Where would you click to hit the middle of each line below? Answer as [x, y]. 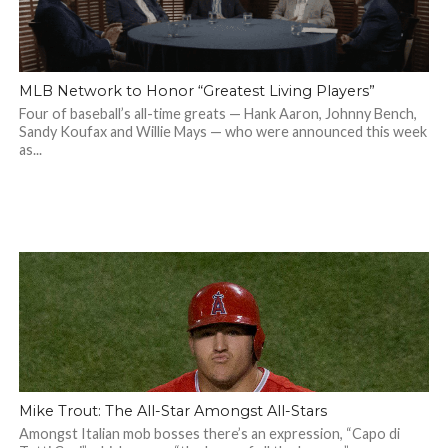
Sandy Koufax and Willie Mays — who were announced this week [222, 131]
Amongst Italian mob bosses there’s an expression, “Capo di [209, 433]
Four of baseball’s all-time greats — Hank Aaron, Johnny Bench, [217, 113]
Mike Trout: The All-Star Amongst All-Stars [172, 411]
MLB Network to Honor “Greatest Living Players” [196, 91]
